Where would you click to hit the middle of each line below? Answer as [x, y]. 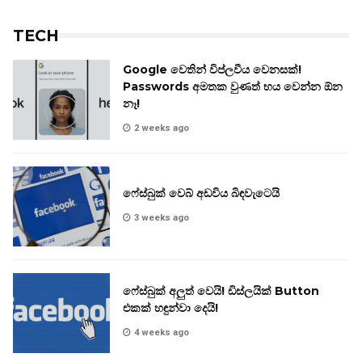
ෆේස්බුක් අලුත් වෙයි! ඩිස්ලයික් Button [221, 291]
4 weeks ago [162, 333]
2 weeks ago [162, 128]
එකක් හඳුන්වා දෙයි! [170, 308]
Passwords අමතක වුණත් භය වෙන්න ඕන [233, 86]
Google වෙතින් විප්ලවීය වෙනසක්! [212, 69]
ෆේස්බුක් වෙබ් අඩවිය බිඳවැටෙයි [201, 193]
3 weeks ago [162, 217]
